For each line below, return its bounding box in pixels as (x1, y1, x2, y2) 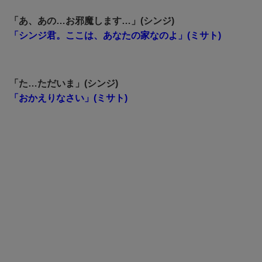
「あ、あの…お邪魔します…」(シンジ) (9, 15, 174, 26)
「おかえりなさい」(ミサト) (9, 92, 127, 103)
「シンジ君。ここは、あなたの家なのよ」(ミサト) (9, 30, 221, 40)
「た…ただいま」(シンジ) (9, 78, 118, 88)
